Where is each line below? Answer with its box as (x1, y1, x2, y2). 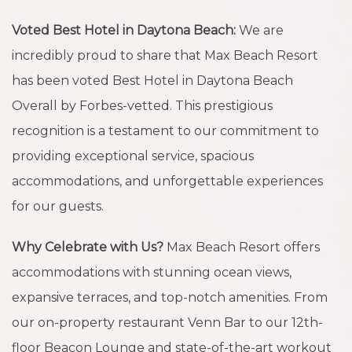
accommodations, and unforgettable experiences (12, 173, 323, 189)
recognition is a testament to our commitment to (12, 123, 319, 138)
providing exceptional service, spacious (12, 148, 254, 163)
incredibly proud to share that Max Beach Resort (12, 47, 318, 63)
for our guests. (12, 198, 104, 214)
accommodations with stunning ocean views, (12, 264, 291, 280)
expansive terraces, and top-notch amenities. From (12, 289, 328, 305)
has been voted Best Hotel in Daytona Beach (12, 72, 293, 88)
